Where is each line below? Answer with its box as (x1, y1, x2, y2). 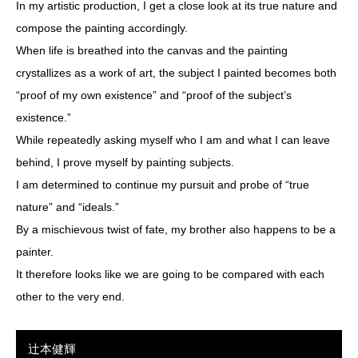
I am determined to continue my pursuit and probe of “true (16, 178, 309, 192)
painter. (16, 245, 54, 259)
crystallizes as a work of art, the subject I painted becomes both (16, 66, 336, 80)
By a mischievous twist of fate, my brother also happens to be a (16, 223, 336, 237)
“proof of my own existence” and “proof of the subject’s (16, 89, 292, 102)
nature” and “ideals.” (16, 201, 119, 214)
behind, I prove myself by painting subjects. (16, 156, 234, 169)
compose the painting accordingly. (16, 22, 188, 35)
